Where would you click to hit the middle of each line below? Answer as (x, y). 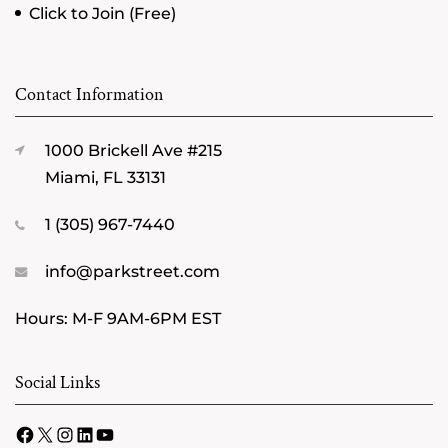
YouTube (139, 433)
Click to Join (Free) (102, 13)
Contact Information (89, 94)
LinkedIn (119, 433)
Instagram (106, 433)
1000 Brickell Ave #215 (133, 150)
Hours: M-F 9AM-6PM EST (118, 318)
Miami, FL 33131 (105, 177)
